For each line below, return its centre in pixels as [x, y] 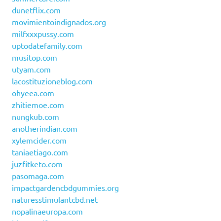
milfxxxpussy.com [43, 34]
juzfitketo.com [37, 164]
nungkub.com [36, 117]
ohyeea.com [33, 93]
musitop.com [35, 57]
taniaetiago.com [40, 152]
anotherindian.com [45, 129]
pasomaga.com [38, 176]
